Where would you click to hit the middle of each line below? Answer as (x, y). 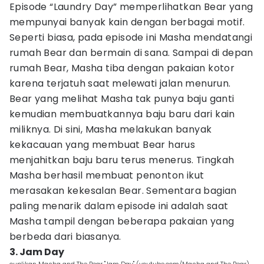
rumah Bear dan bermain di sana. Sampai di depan (131, 53)
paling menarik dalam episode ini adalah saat (119, 206)
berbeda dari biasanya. (65, 237)
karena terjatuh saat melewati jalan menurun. (120, 83)
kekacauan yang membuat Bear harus (103, 145)
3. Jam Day (37, 252)
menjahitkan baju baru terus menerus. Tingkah (122, 160)
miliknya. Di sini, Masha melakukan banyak (111, 129)
